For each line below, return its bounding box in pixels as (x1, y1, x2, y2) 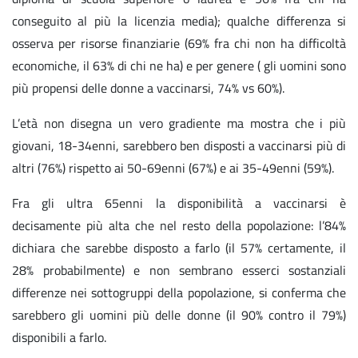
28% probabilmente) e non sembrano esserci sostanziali (12, 261, 346, 280)
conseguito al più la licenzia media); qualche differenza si (12, 11, 346, 31)
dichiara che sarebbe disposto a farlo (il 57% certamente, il (12, 238, 346, 258)
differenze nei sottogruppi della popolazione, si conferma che (12, 283, 346, 303)
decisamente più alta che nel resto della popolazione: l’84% (12, 216, 346, 236)
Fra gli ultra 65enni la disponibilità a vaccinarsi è (12, 193, 346, 213)
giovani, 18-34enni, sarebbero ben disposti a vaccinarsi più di (12, 136, 346, 156)
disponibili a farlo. (12, 328, 106, 348)
